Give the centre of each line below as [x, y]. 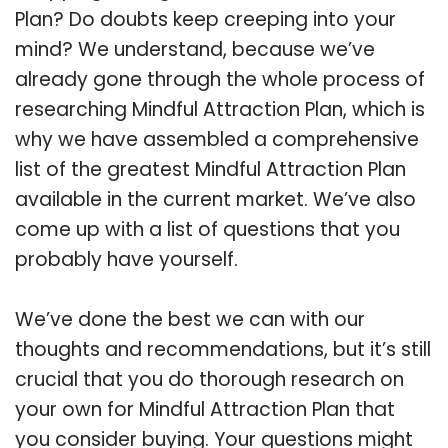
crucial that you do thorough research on [209, 379]
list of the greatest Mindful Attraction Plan [210, 169]
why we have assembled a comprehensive [217, 139]
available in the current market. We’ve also [215, 199]
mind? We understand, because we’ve [195, 49]
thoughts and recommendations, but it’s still [223, 349]
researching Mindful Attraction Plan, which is [220, 109]
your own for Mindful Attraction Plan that [205, 409]
